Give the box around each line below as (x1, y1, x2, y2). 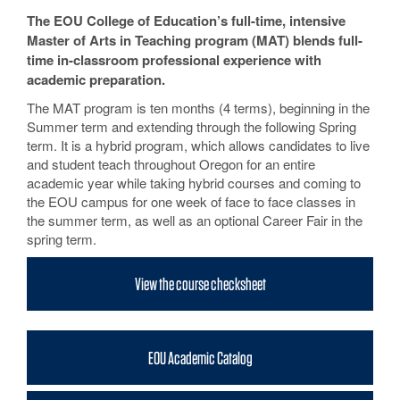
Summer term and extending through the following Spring (27, 116, 356, 136)
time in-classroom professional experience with (27, 49, 321, 70)
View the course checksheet (134, 272, 266, 295)
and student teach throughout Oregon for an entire (27, 154, 315, 173)
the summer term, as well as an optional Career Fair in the (27, 210, 362, 229)
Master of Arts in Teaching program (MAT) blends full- (27, 29, 362, 50)
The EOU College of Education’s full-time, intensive (27, 10, 346, 30)
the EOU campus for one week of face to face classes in (27, 191, 355, 211)
